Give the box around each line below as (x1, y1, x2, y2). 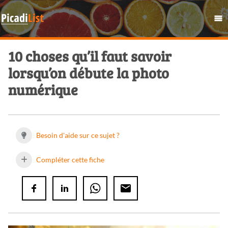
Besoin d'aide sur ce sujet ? (35, 131, 120, 140)
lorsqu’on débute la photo (8, 63, 169, 83)
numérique (8, 80, 78, 100)
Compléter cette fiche (35, 155, 104, 164)
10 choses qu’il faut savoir (8, 46, 172, 66)
